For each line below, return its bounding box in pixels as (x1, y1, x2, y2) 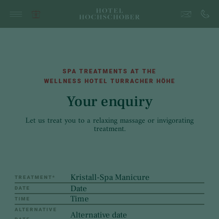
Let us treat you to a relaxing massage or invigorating (25, 114, 194, 128)
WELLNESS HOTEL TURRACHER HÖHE (44, 78, 175, 85)
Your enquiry (66, 92, 153, 111)
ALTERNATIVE (15, 207, 57, 212)
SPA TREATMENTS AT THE (63, 68, 156, 75)
